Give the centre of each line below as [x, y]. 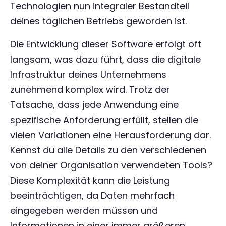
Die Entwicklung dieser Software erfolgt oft [106, 44]
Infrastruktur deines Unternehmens [88, 74]
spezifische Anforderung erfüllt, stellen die [104, 120]
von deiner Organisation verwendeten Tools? [111, 165]
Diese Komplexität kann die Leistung [90, 180]
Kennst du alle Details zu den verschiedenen [108, 150]
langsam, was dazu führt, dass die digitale [105, 59]
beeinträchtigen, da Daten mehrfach [92, 195]
